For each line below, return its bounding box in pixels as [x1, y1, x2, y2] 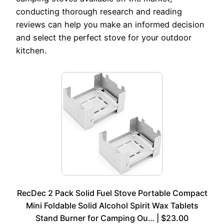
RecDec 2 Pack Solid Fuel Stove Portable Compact [16, 188, 207, 198]
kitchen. [16, 45, 46, 56]
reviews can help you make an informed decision [16, 19, 204, 30]
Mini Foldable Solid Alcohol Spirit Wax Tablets [25, 200, 198, 210]
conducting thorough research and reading [16, 6, 182, 17]
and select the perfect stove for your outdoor [16, 32, 191, 43]
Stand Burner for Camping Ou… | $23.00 [35, 213, 188, 223]
